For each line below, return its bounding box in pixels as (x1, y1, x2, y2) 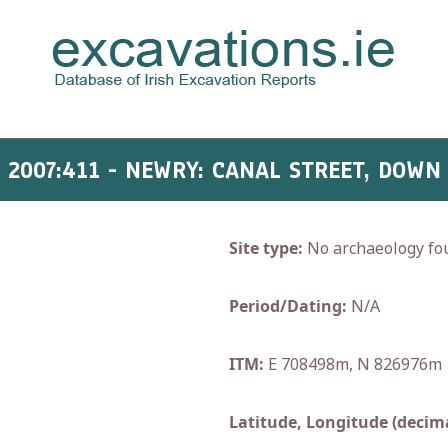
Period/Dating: (229, 295, 347, 317)
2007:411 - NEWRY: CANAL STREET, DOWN (7, 154, 441, 186)
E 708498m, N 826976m (264, 353, 442, 375)
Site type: (229, 237, 303, 259)
